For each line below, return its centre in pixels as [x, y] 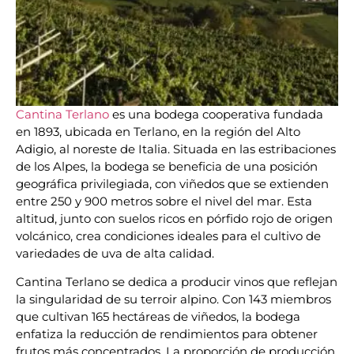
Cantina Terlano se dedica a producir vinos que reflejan [177, 282]
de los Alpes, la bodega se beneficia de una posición [167, 166]
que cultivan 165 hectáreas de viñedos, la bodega [158, 317]
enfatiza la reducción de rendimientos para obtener [167, 334]
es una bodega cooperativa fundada [218, 114]
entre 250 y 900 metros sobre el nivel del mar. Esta [164, 201]
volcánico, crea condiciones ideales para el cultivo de [168, 236]
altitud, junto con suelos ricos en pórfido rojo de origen [174, 218]
